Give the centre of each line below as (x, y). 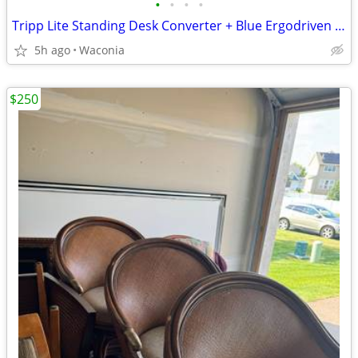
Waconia (102, 50)
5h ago (52, 50)
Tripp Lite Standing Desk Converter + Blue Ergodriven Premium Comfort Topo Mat (340, 26)
